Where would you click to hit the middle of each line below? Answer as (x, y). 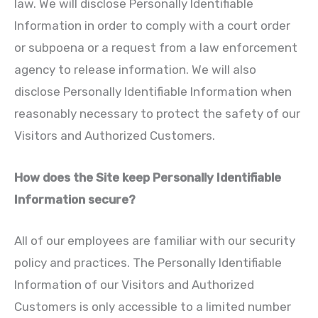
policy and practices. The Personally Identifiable (148, 262)
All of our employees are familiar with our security (155, 240)
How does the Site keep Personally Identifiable (148, 177)
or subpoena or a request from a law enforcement (156, 48)
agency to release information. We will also (135, 70)
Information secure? (75, 199)
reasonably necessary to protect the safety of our (157, 114)
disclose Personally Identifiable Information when (153, 92)
